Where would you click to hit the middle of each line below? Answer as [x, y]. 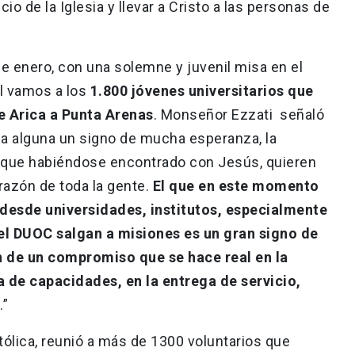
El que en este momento [236, 185]
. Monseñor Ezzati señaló [239, 114]
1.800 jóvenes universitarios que [200, 90]
